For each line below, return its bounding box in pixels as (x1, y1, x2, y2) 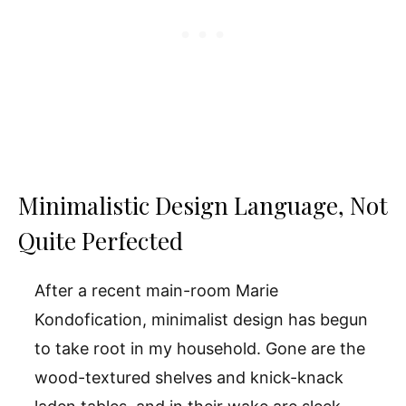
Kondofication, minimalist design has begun (34, 310, 368, 330)
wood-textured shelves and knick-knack (34, 368, 343, 388)
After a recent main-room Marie (34, 281, 278, 301)
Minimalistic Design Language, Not (18, 189, 388, 222)
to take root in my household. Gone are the (34, 339, 365, 359)
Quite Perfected (18, 225, 183, 257)
